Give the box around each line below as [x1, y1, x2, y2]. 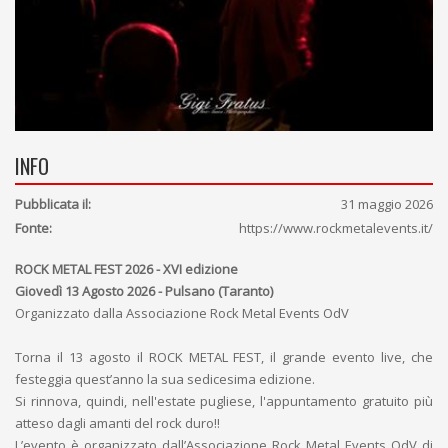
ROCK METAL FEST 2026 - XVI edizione [15, 260, 238, 278]
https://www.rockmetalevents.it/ [239, 219, 433, 237]
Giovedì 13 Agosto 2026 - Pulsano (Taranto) [15, 282, 273, 300]
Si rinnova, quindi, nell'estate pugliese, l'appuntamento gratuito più [15, 392, 433, 410]
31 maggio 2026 [341, 195, 433, 213]
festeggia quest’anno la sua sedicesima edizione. [15, 370, 315, 388]
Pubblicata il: [15, 195, 91, 213]
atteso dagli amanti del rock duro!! [15, 414, 220, 432]
